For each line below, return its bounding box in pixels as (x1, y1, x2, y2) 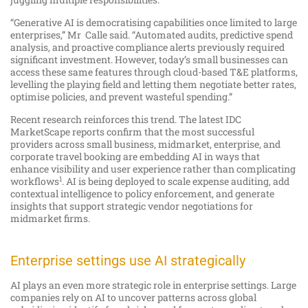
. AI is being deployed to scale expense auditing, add (62, 175, 289, 188)
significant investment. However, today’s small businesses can (10, 53, 288, 67)
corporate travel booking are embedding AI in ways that (10, 150, 260, 164)
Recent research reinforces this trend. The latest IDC (10, 113, 241, 126)
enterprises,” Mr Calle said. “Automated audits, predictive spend (10, 28, 293, 42)
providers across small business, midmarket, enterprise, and (10, 137, 280, 151)
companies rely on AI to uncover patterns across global (10, 291, 256, 305)
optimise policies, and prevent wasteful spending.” (10, 90, 232, 104)
